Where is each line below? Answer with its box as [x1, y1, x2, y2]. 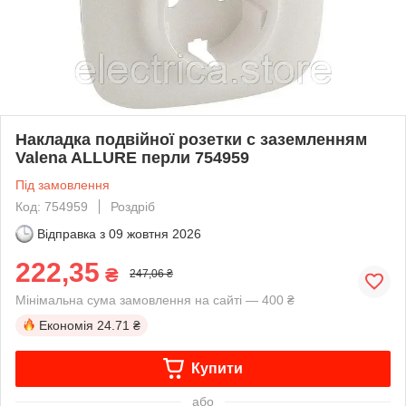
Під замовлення [15, 177, 110, 192]
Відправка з [37, 226, 105, 241]
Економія [39, 317, 93, 333]
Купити [190, 360, 243, 376]
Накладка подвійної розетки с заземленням [15, 130, 367, 149]
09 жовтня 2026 [109, 226, 201, 241]
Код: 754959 [15, 198, 88, 214]
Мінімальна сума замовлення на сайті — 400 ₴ [15, 292, 295, 307]
